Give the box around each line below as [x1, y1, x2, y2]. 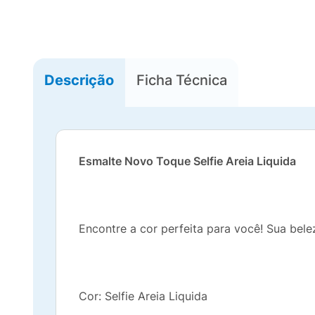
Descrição [44, 71, 114, 89]
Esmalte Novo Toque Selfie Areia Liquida [79, 154, 296, 168]
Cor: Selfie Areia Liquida [79, 289, 207, 303]
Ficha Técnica [136, 71, 227, 89]
